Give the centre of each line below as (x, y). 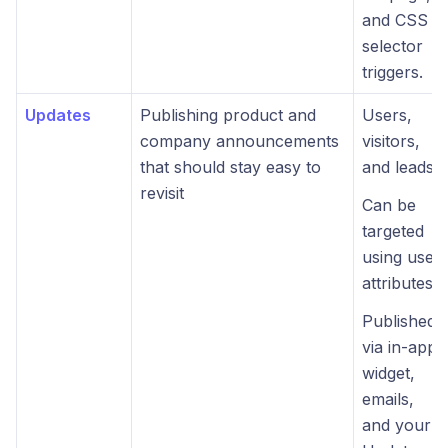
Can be (389, 205)
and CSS (395, 20)
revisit (162, 193)
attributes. (399, 283)
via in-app (399, 347)
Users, (387, 115)
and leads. (400, 167)
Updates (58, 115)
